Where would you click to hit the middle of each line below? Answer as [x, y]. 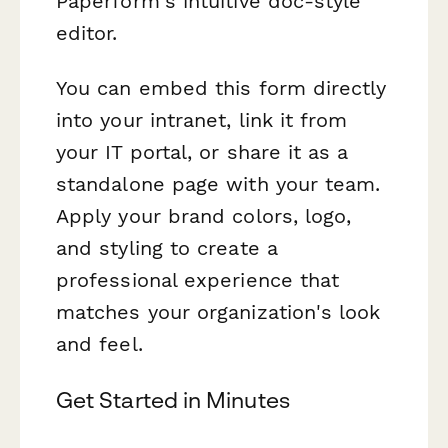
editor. [87, 33]
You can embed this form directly [221, 88]
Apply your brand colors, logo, [204, 216]
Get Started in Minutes [173, 399]
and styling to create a [167, 248]
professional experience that [198, 280]
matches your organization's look [218, 312]
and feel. [99, 344]
